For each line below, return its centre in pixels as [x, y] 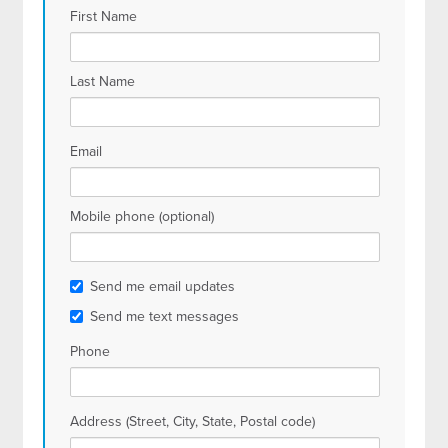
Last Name [103, 81]
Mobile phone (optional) [142, 216]
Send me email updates [163, 286]
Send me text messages [165, 316]
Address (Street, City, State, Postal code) [193, 421]
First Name [104, 16]
